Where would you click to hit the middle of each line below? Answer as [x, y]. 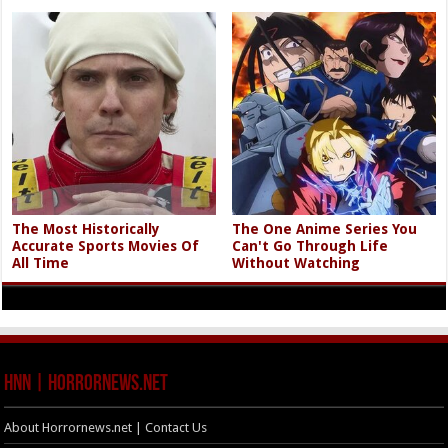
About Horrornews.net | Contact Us [106, 428]
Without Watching [296, 263]
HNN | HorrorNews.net [86, 385]
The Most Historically [86, 229]
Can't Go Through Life [310, 246]
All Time [41, 263]
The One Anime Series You [325, 229]
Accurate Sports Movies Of [106, 246]
